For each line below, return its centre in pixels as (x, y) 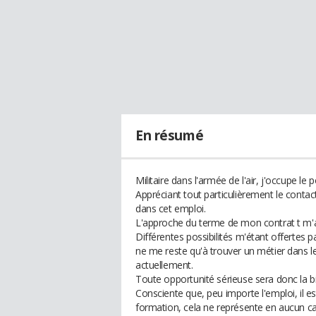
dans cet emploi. (171, 208)
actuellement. (164, 265)
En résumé (170, 135)
